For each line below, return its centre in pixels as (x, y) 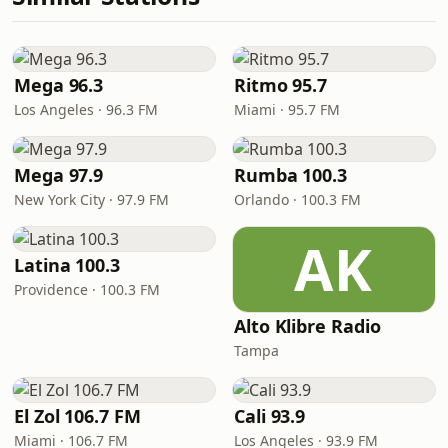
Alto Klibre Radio (307, 326)
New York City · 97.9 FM (91, 199)
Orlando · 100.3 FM (297, 199)
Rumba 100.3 (291, 175)
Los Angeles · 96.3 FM (86, 109)
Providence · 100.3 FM (87, 289)
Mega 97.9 (59, 175)
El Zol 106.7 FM (77, 416)
